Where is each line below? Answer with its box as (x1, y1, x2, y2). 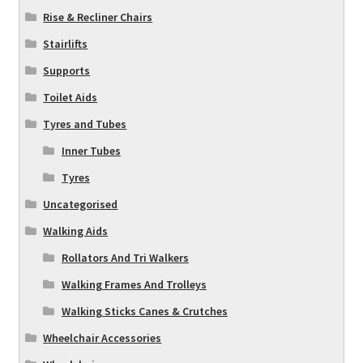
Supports (43, 62, 91, 78)
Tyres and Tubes (43, 116, 127, 131)
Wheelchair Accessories (43, 330, 162, 345)
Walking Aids (43, 223, 109, 238)
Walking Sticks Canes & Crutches (61, 303, 228, 318)
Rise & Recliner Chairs (43, 9, 153, 24)
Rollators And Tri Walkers (61, 250, 189, 265)
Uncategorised (43, 196, 118, 211)
